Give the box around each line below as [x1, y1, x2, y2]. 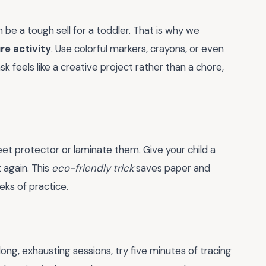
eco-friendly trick [52, 161, 134, 175]
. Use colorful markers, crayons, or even [51, 42, 224, 55]
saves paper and [134, 161, 210, 175]
